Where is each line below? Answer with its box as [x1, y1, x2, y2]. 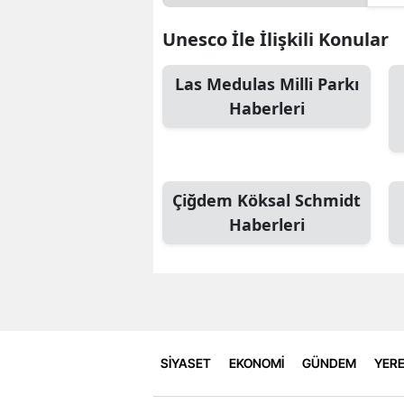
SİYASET [161, 355, 211, 372]
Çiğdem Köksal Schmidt [172, 188, 361, 211]
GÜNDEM [302, 355, 356, 372]
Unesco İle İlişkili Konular [162, 26, 389, 51]
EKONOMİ [229, 355, 284, 372]
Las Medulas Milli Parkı [174, 72, 359, 95]
